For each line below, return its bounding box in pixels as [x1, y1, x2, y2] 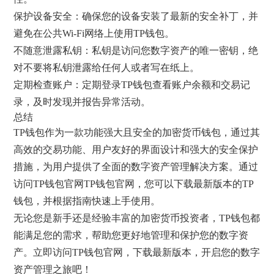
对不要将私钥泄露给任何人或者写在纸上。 [13, 62, 200, 73]
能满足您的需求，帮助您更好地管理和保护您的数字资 [13, 229, 249, 240]
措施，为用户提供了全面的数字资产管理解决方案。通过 [13, 161, 259, 172]
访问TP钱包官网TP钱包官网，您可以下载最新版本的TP [13, 178, 254, 189]
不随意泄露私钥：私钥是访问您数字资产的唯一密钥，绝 [13, 45, 259, 56]
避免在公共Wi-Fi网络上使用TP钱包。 [13, 28, 175, 39]
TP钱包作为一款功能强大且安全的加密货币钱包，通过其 [13, 127, 261, 138]
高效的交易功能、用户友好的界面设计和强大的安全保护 [13, 144, 259, 155]
